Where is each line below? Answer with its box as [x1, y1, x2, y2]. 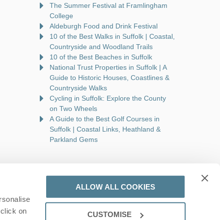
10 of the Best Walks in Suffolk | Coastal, [50, 32, 175, 40]
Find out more [97, 199, 134, 206]
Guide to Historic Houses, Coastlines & [50, 73, 169, 82]
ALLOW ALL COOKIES [75, 182, 155, 191]
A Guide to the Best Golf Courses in [50, 114, 160, 123]
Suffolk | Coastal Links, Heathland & [50, 125, 161, 133]
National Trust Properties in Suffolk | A [50, 63, 166, 71]
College [50, 11, 73, 20]
